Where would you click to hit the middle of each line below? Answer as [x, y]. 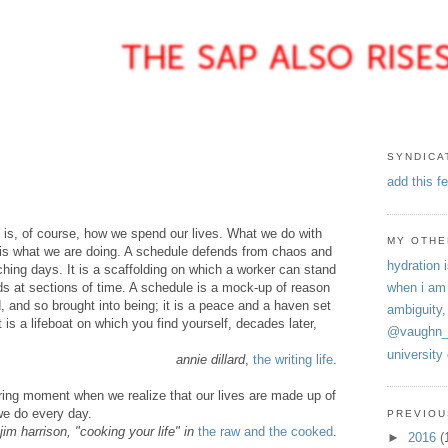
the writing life [292, 359]
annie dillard [210, 359]
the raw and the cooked [265, 431]
